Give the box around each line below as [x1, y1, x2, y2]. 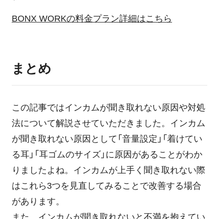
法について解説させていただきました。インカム [11, 118, 205, 129]
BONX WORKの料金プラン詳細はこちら [11, 14, 172, 24]
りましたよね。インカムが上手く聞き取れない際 [11, 165, 205, 175]
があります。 [11, 197, 65, 207]
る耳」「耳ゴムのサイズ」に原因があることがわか [11, 150, 202, 160]
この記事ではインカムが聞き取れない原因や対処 [11, 103, 205, 113]
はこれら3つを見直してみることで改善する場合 [11, 181, 201, 191]
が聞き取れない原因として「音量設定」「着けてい [11, 134, 202, 144]
